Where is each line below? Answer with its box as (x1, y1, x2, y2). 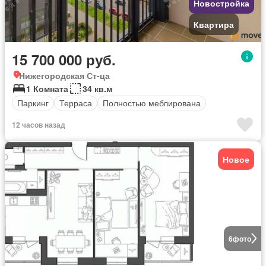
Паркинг (17, 97, 49, 109)
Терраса (59, 97, 92, 109)
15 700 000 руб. (12, 49, 116, 69)
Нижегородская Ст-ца (19, 69, 110, 81)
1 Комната (26, 82, 68, 94)
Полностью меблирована (103, 97, 201, 109)
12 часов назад (12, 119, 65, 130)
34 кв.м (83, 82, 112, 94)
